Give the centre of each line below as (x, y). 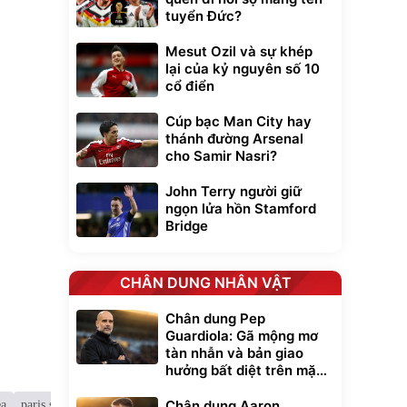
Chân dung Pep (215, 318)
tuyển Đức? (203, 16)
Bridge (187, 226)
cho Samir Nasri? (221, 156)
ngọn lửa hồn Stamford (241, 208)
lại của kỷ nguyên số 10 (243, 69)
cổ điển (190, 86)
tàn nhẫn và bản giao (234, 353)
